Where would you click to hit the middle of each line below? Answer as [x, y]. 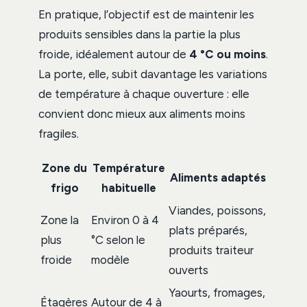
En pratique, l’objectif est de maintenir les [146, 14]
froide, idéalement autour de [114, 54]
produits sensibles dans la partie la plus [139, 34]
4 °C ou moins [228, 54]
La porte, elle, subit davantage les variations [153, 74]
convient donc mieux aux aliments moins [142, 113]
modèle [110, 259]
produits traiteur [211, 250]
